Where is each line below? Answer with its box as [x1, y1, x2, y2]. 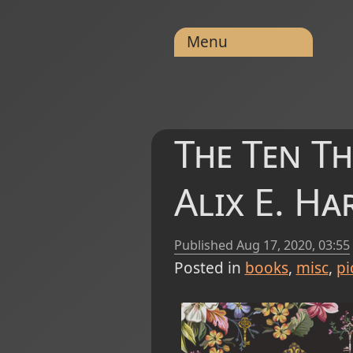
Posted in [173, 258, 241, 279]
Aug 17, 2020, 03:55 [236, 236, 350, 255]
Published [173, 236, 236, 255]
